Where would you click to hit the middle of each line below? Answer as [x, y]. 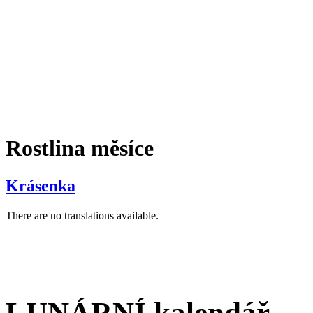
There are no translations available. [82, 215]
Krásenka [41, 185]
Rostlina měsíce [80, 148]
